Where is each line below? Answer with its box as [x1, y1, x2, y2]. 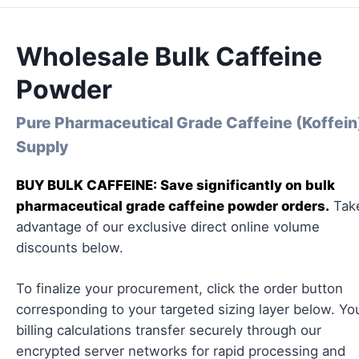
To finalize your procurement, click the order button [16, 280, 343, 297]
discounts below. [16, 240, 123, 256]
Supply [16, 137, 68, 156]
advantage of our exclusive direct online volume [16, 219, 320, 235]
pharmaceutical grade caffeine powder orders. [16, 198, 329, 214]
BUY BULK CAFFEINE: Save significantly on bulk [16, 177, 335, 193]
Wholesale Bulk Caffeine [16, 41, 322, 72]
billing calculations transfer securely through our [16, 322, 321, 339]
